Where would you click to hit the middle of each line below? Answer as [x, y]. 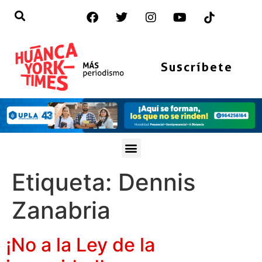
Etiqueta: [65, 182]
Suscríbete [196, 67]
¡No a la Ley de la [80, 244]
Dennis [157, 182]
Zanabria [61, 210]
